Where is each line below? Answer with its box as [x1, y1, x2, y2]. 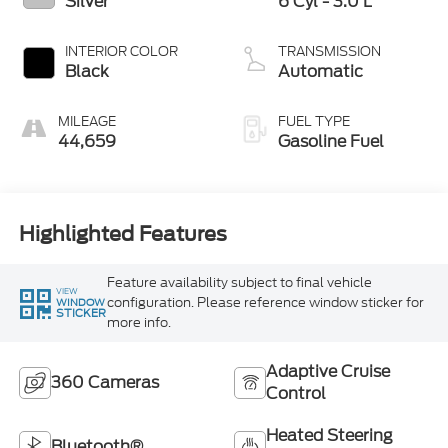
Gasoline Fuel [278, 130, 384, 154]
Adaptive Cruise [266, 359, 390, 383]
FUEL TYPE [278, 112, 350, 132]
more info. [106, 312, 171, 332]
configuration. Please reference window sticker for [106, 292, 424, 312]
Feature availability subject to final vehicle [106, 272, 372, 292]
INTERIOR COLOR [64, 42, 178, 62]
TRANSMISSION [278, 42, 381, 62]
